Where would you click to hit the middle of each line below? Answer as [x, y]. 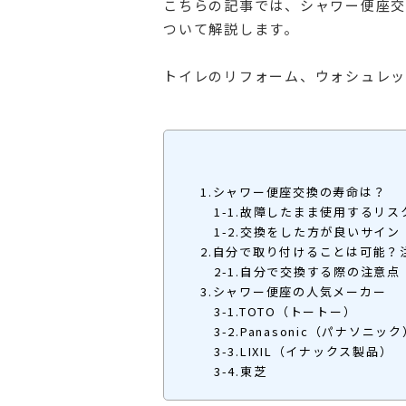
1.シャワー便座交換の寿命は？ [294, 192]
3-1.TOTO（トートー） [279, 312]
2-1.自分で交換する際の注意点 [300, 272]
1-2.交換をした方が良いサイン [300, 232]
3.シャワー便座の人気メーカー [294, 292]
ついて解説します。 [231, 29]
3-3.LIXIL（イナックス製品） [297, 352]
